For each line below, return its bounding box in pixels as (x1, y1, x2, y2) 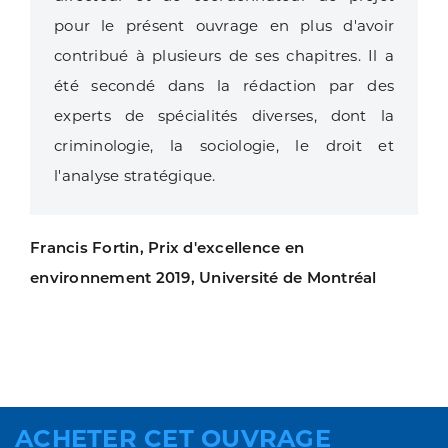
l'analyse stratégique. (54, 165, 216, 185)
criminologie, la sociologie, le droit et (54, 135, 394, 155)
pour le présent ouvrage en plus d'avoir (54, 15, 394, 35)
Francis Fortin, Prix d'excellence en (30, 237, 304, 257)
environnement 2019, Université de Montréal (30, 267, 377, 287)
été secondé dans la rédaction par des (54, 75, 394, 95)
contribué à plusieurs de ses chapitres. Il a (54, 45, 394, 65)
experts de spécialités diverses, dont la (54, 105, 394, 125)
